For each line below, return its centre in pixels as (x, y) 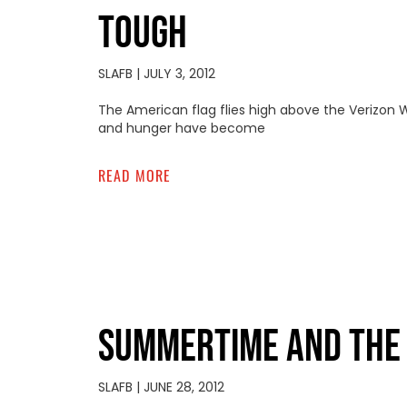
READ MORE (134, 175)
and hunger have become (181, 128)
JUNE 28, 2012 (182, 387)
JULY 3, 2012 (177, 73)
